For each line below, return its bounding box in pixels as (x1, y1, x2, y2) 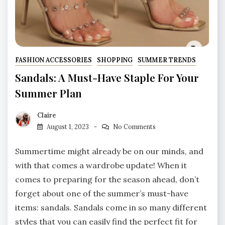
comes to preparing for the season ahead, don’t (15, 174, 199, 184)
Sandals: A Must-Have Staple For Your (15, 70, 199, 85)
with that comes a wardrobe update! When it (15, 160, 187, 170)
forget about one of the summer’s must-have (15, 188, 188, 198)
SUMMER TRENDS (137, 56, 196, 64)
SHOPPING (96, 56, 133, 64)
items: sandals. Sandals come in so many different (15, 202, 207, 212)
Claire (37, 111, 56, 119)
